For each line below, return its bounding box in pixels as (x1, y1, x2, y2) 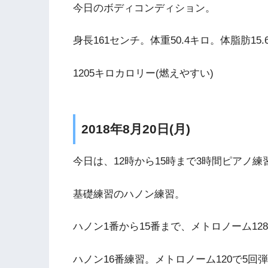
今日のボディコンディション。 (73, 2, 215, 14)
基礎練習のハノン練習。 (73, 188, 185, 200)
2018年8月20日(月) (81, 121, 190, 136)
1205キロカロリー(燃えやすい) (73, 68, 214, 80)
